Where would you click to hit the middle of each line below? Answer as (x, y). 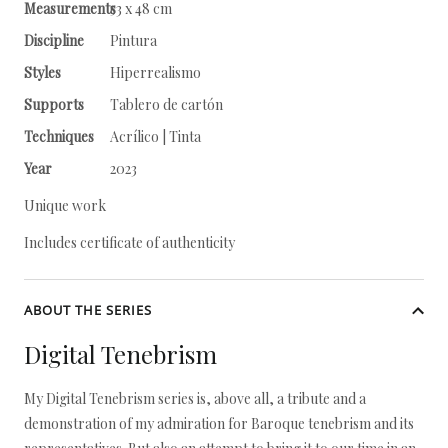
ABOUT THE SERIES (88, 310)
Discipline (54, 40)
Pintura (133, 40)
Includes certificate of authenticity (129, 242)
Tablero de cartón (166, 104)
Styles (42, 72)
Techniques (59, 136)
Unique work (65, 205)
